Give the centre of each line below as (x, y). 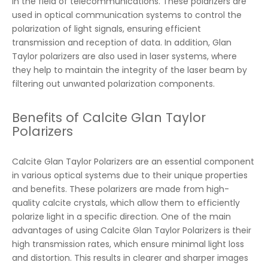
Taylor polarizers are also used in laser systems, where (124, 56)
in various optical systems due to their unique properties (130, 175)
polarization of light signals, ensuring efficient (106, 29)
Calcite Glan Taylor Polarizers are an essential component (133, 162)
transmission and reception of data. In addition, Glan (122, 42)
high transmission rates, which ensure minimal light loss (128, 244)
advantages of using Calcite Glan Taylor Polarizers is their (132, 230)
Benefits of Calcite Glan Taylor (109, 118)
